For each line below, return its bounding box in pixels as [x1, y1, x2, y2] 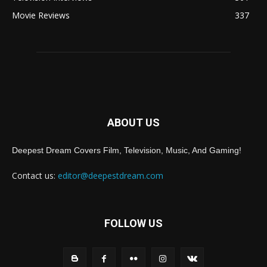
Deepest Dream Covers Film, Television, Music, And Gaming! [12, 145, 241, 155]
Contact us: [12, 169, 58, 181]
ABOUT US [107, 116, 160, 129]
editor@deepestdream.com [58, 169, 163, 181]
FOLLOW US [104, 216, 163, 229]
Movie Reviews [12, 9, 70, 21]
